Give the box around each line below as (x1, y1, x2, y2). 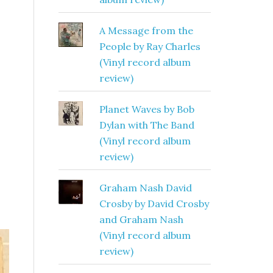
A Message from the (99, 24, 193, 37)
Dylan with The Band (99, 119, 194, 131)
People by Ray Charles (99, 40, 200, 52)
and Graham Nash (99, 213, 183, 225)
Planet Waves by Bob (99, 103, 194, 115)
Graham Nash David (99, 182, 192, 194)
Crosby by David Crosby (99, 197, 209, 210)
